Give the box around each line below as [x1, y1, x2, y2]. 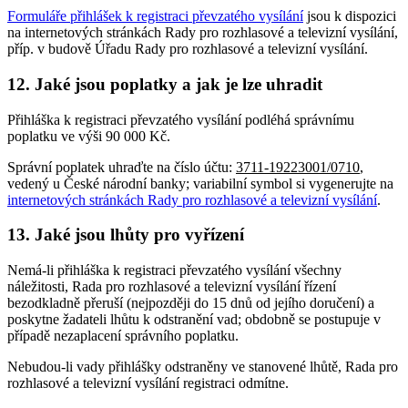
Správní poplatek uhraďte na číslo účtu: [7, 158, 236, 175]
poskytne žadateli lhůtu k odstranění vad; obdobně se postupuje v [7, 311, 381, 328]
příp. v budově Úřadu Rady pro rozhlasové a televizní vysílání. [7, 41, 368, 57]
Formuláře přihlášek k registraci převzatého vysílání [7, 8, 303, 25]
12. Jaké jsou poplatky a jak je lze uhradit [7, 75, 322, 95]
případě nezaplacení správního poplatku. [7, 328, 239, 344]
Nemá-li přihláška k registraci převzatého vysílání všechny [7, 262, 342, 279]
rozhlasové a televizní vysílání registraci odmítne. [7, 375, 289, 392]
